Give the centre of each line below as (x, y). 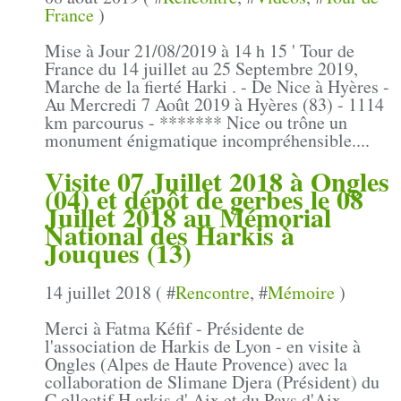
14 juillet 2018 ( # (110, 293)
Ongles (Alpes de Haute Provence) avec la (196, 364)
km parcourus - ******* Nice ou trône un (196, 123)
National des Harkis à (170, 235)
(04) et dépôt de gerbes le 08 (204, 199)
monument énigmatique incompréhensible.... (207, 141)
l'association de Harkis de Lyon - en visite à (203, 346)
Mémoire (301, 293)
